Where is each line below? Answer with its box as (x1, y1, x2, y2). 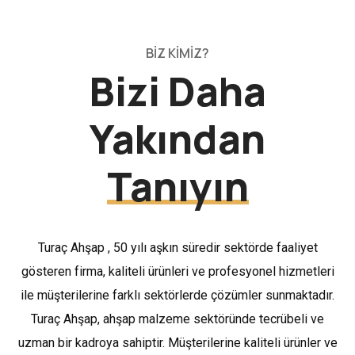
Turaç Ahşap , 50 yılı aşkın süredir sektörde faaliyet (37, 240, 318, 255)
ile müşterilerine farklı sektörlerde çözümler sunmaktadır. (21, 288, 334, 303)
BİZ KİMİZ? (146, 44, 209, 62)
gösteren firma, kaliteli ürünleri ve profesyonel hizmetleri (21, 264, 334, 279)
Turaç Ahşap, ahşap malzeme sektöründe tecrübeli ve (31, 311, 324, 326)
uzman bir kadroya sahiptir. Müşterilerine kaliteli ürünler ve (17, 335, 338, 350)
